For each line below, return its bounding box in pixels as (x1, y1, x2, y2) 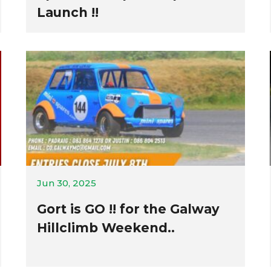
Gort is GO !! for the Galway (36, 201, 220, 217)
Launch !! (36, 5, 99, 20)
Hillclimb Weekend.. (36, 220, 175, 235)
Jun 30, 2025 (36, 177, 96, 189)
